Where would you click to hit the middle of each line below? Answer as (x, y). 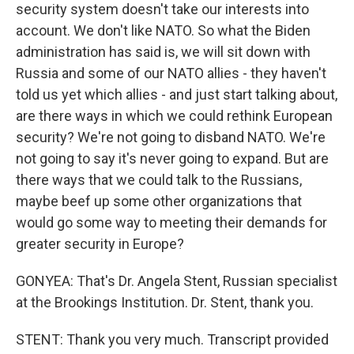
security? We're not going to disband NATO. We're (171, 137)
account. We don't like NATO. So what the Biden (163, 30)
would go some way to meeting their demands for (171, 222)
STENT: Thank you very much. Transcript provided (172, 339)
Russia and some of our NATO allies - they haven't (171, 73)
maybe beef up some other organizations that (159, 201)
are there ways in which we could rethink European (174, 116)
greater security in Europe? (100, 244)
